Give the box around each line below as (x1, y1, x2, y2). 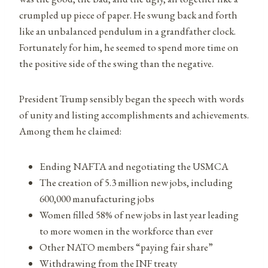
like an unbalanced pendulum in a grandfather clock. (19, 24, 236, 38)
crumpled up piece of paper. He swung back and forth (19, 8, 237, 22)
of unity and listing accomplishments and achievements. (19, 108, 249, 121)
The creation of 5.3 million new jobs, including (39, 175, 233, 189)
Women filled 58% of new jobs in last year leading (39, 208, 239, 221)
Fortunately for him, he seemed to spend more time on (19, 40, 239, 54)
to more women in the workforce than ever (39, 224, 213, 237)
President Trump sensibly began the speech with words (19, 92, 244, 105)
